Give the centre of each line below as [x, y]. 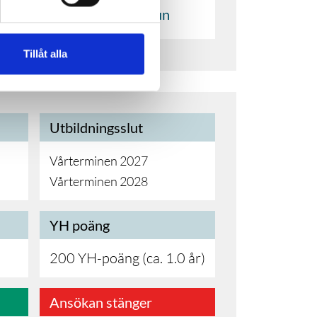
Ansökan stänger [101, 302]
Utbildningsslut [96, 127]
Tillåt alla [45, 54]
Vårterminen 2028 [99, 181]
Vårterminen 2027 [99, 160]
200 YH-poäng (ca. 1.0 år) [127, 258]
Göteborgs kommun [110, 15]
